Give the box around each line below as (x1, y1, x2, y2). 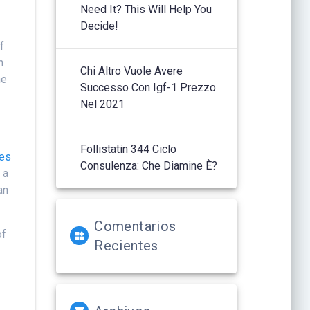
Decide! (80, 19, 119, 33)
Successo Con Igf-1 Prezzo (80, 80, 217, 94)
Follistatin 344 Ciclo (80, 142, 177, 156)
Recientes (94, 237, 158, 254)
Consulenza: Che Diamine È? (80, 158, 218, 172)
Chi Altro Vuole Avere (80, 64, 183, 77)
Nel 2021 (80, 97, 125, 111)
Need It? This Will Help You (80, 2, 212, 16)
